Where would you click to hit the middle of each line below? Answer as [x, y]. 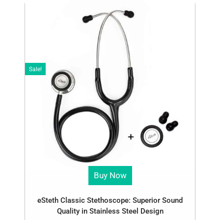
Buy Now [110, 175]
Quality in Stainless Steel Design [110, 211]
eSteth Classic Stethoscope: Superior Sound [110, 200]
